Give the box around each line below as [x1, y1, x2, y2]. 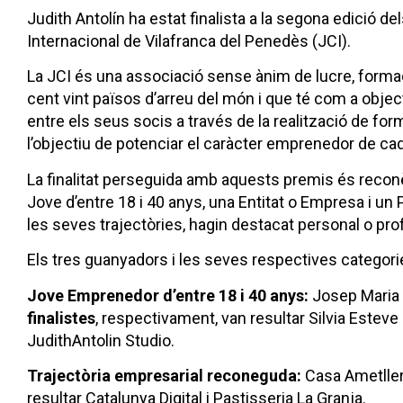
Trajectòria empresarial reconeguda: [27, 365, 301, 385]
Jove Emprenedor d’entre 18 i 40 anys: [27, 285, 309, 305]
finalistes [27, 308, 95, 327]
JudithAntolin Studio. [27, 330, 175, 350]
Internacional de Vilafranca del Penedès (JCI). [27, 31, 351, 50]
